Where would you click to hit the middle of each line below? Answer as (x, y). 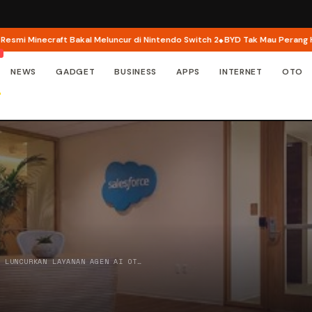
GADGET (76, 72)
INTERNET (241, 72)
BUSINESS (136, 72)
